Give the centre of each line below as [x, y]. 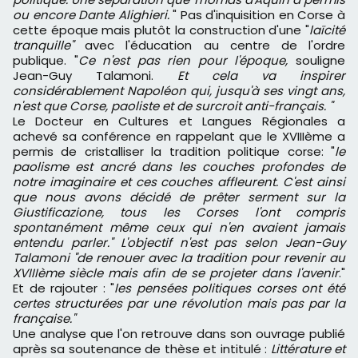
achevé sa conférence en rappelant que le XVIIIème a [179, 137]
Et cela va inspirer [261, 76]
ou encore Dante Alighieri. [93, 15]
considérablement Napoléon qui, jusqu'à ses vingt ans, [179, 91]
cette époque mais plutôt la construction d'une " [161, 30]
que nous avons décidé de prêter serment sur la [179, 197]
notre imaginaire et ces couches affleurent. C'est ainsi [179, 182]
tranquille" [43, 46]
